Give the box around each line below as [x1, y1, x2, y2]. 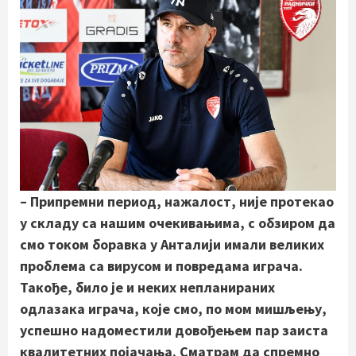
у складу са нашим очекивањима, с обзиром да [20, 213, 335, 232]
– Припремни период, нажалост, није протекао [20, 192, 334, 211]
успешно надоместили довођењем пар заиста [20, 320, 328, 339]
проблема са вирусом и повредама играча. [20, 256, 303, 275]
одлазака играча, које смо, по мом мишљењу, [20, 299, 327, 318]
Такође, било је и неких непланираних [20, 277, 275, 296]
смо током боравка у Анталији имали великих [20, 234, 324, 253]
